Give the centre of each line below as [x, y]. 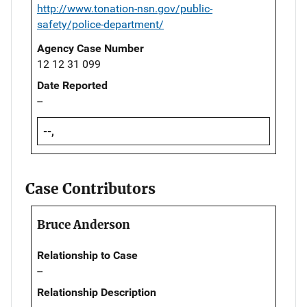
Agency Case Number [90, 48]
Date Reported [72, 85]
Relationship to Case [87, 256]
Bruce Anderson [84, 225]
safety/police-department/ [100, 24]
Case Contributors [90, 189]
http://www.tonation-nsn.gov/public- [125, 8]
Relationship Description [97, 293]
